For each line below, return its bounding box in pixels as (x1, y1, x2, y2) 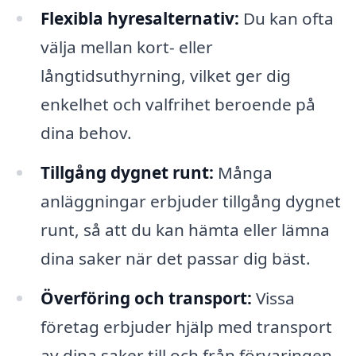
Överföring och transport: (40, 286, 252, 309)
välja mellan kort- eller (40, 36, 213, 59)
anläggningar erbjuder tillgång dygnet (40, 189, 341, 212)
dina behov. (40, 122, 132, 145)
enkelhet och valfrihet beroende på (40, 93, 315, 116)
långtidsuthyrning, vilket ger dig (40, 64, 291, 87)
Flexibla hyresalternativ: (40, 7, 239, 30)
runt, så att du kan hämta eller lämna (40, 218, 330, 241)
